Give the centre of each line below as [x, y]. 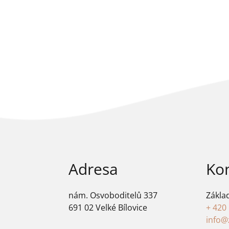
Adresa [94, 169]
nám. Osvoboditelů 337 [113, 196]
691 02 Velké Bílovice [108, 208]
